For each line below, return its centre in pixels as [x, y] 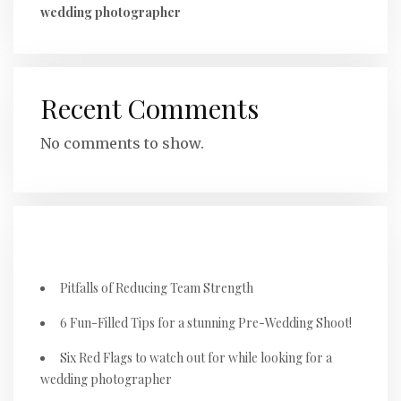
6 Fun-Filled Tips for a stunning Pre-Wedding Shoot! [206, 323]
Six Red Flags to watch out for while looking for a [196, 358]
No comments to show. [122, 143]
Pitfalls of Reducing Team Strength [157, 288]
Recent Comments [149, 108]
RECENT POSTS [101, 243]
